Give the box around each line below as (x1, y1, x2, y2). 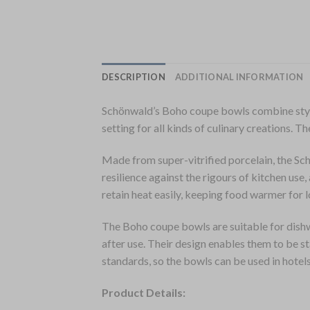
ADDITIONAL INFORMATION (174, 71, 304, 83)
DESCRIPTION (102, 71, 165, 83)
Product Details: (102, 285, 185, 299)
